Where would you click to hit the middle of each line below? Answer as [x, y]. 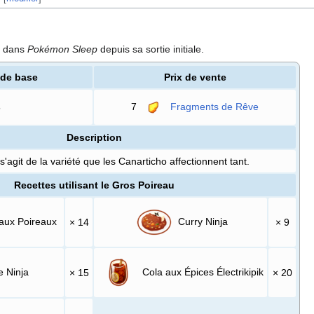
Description [94, 137]
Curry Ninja [202, 221]
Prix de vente [195, 77]
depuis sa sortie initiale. [151, 49]
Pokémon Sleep [62, 49]
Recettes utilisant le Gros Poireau [94, 185]
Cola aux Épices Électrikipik [202, 272]
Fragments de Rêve [215, 106]
